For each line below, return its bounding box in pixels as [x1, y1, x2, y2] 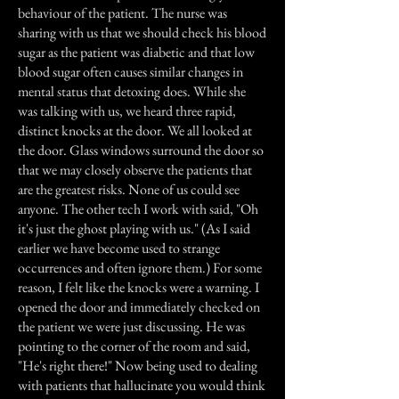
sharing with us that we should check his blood [18, 23, 266, 42]
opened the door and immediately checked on [18, 297, 260, 316]
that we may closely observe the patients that [18, 160, 252, 179]
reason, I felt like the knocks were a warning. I [18, 278, 259, 297]
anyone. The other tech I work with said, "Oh [18, 199, 258, 218]
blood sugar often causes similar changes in [18, 62, 243, 81]
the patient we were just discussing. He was [18, 317, 245, 336]
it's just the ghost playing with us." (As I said [18, 219, 250, 238]
